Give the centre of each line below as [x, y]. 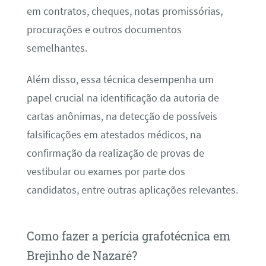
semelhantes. [57, 48]
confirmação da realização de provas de [115, 153]
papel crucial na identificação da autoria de [123, 98]
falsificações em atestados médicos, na [114, 134]
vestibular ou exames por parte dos [106, 171]
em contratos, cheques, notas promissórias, [124, 11]
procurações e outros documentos [104, 29]
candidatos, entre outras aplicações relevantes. [132, 190]
